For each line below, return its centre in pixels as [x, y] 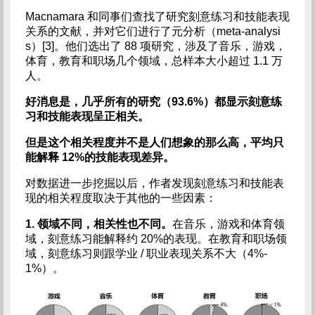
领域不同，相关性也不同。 [104, 224]
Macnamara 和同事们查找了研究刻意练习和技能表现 [157, 16]
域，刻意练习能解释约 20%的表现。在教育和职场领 [156, 238]
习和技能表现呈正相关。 [87, 116]
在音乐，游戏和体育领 [228, 224]
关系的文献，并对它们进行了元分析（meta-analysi [153, 31]
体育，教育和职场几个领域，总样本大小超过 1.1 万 [154, 60]
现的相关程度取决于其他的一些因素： [121, 198]
